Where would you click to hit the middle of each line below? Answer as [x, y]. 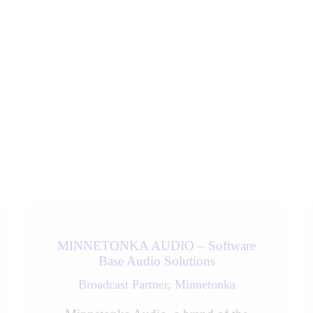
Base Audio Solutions [156, 261]
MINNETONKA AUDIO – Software [156, 245]
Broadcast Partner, [126, 284]
